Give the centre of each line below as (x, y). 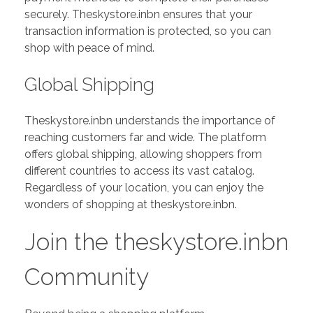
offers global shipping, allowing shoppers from (143, 154)
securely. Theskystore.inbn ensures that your (138, 14)
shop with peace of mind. (89, 48)
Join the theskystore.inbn (156, 242)
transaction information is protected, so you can (148, 31)
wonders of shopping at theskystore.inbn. (131, 204)
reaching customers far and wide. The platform (145, 137)
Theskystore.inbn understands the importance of (150, 121)
